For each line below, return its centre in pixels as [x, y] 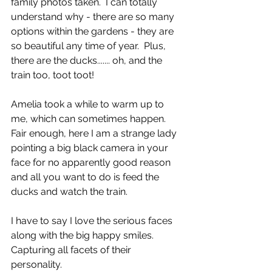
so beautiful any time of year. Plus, [90, 46]
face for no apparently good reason [92, 162]
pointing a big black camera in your [91, 148]
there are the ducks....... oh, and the [88, 60]
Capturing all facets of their [72, 250]
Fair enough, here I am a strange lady [95, 133]
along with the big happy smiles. [85, 235]
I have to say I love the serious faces [93, 221]
